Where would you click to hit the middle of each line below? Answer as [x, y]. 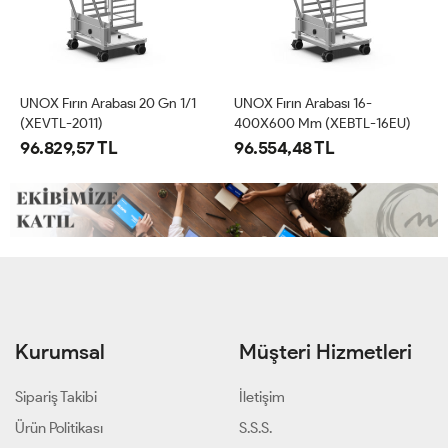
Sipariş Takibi [56, 396]
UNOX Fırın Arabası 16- [303, 103]
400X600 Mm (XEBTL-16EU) [322, 123]
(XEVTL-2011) [61, 123]
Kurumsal [60, 351]
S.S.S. [255, 427]
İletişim [262, 396]
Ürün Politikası [59, 427]
